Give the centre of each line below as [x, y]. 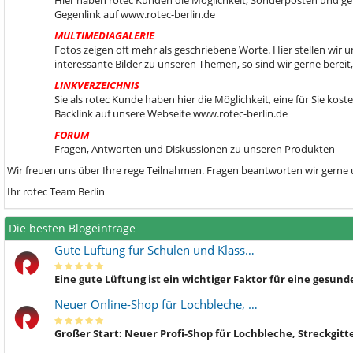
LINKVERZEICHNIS [97, 85]
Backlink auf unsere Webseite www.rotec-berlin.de [171, 113]
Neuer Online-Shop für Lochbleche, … [156, 304]
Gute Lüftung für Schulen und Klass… [154, 250]
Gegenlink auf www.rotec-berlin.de [135, 14]
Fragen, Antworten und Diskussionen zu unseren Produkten [195, 149]
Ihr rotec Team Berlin [56, 191]
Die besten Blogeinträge [72, 228]
